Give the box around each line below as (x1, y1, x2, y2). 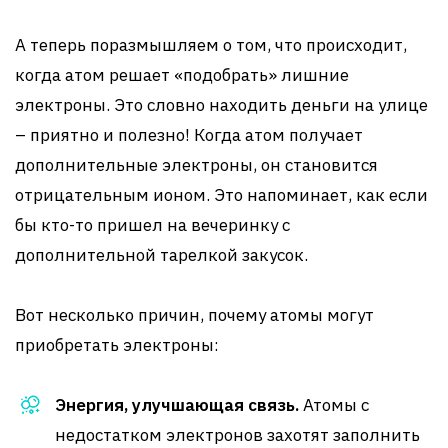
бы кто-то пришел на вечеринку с (15, 214, 290, 236)
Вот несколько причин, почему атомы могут (15, 304, 374, 326)
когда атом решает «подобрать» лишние (15, 64, 349, 86)
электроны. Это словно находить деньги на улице (15, 94, 428, 116)
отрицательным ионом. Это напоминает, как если (15, 184, 428, 206)
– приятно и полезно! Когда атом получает (15, 124, 363, 146)
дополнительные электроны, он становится (15, 154, 378, 176)
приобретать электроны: (15, 334, 219, 356)
